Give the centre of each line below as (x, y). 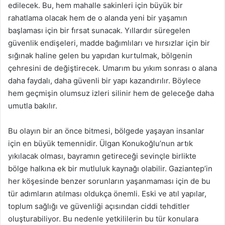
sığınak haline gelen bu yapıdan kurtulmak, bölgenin (100, 56)
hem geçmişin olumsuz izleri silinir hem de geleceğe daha (111, 93)
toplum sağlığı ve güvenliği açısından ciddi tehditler (99, 206)
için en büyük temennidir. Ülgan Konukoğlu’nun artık (100, 144)
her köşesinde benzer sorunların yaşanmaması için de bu (109, 181)
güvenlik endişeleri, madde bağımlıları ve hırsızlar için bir (109, 43)
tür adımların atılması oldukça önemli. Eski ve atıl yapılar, (107, 194)
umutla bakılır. (33, 106)
